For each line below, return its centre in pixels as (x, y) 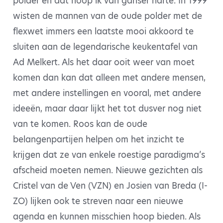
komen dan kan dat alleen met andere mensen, (109, 78)
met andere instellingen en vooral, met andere (107, 93)
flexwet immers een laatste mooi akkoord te (103, 31)
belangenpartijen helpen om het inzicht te (99, 139)
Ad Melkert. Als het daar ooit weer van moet (104, 62)
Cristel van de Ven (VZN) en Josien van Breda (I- (110, 186)
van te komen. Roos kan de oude (80, 124)
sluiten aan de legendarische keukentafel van (105, 47)
